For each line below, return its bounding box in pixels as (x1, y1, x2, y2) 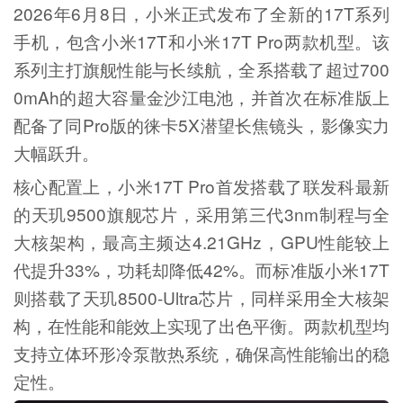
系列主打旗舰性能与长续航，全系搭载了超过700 (13, 56, 390, 81)
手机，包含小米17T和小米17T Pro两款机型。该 (13, 28, 390, 53)
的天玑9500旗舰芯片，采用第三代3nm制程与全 (13, 201, 390, 226)
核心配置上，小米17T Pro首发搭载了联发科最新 (13, 173, 390, 198)
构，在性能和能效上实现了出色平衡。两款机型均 (13, 312, 390, 337)
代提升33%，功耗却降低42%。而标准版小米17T (13, 256, 390, 282)
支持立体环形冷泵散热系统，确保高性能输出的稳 (13, 340, 390, 365)
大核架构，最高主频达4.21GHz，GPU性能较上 (13, 228, 390, 254)
